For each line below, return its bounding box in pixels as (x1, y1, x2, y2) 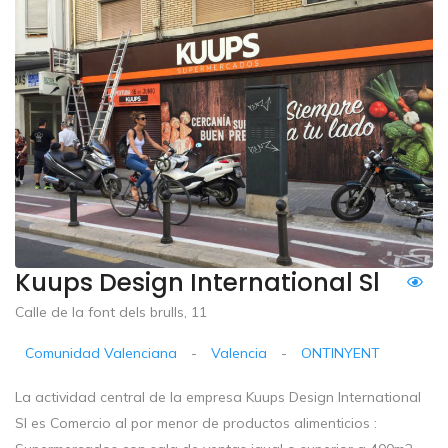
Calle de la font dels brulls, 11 (15, 302, 207, 321)
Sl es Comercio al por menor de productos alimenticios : (15, 413, 377, 432)
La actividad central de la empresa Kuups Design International (15, 387, 421, 406)
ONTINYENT (301, 343, 381, 362)
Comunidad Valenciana (25, 343, 178, 362)
